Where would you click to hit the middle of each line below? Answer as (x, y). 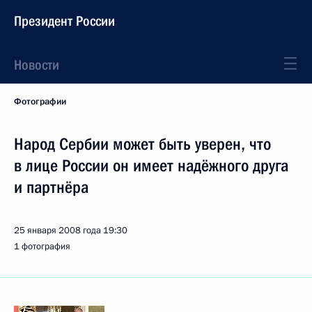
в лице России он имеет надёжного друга (151, 166)
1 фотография (42, 247)
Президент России (64, 21)
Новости (37, 65)
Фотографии (40, 102)
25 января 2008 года (57, 231)
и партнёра (51, 187)
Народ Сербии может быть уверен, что (142, 144)
